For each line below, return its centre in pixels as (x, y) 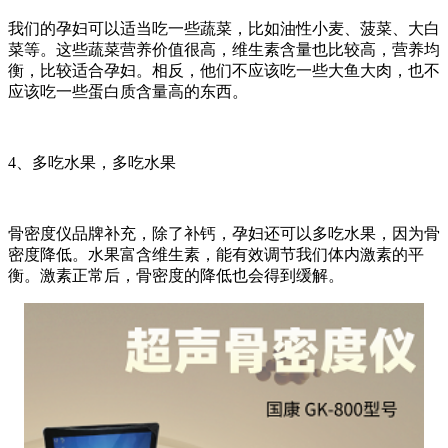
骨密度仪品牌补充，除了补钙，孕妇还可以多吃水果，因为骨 (224, 234)
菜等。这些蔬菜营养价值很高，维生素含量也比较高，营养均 (224, 50)
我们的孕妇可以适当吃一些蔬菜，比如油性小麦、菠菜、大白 (224, 29)
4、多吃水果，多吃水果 (92, 163)
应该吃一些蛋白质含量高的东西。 (128, 92)
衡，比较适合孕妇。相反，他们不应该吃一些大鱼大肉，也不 (224, 71)
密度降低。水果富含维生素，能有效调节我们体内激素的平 (216, 255)
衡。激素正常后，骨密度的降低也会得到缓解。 (176, 276)
